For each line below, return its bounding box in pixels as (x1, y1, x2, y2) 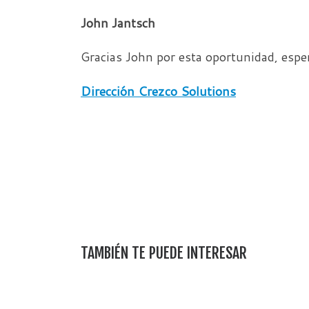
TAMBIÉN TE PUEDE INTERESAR (81, 243, 247, 262)
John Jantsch (81, 13, 155, 32)
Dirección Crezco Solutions (81, 81, 236, 100)
